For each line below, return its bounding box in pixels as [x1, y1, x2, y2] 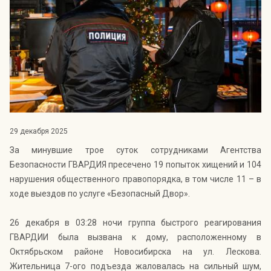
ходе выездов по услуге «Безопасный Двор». [10, 189, 190, 199]
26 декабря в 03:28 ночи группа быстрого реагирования [10, 218, 261, 228]
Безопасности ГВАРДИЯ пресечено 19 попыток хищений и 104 [10, 160, 261, 170]
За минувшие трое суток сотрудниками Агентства [10, 145, 261, 155]
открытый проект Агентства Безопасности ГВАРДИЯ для [13, 10, 227, 19]
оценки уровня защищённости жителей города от [13, 19, 197, 28]
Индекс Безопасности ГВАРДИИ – [13, 1, 139, 10]
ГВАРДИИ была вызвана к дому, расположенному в [10, 232, 261, 243]
